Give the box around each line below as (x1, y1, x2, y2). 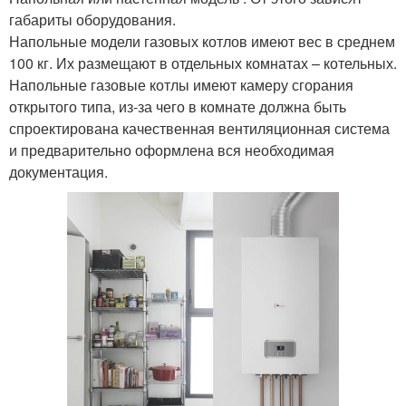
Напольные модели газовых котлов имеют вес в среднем (9, 30, 395, 52)
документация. (9, 160, 108, 182)
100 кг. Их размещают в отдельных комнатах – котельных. (9, 52, 397, 73)
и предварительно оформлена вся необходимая (9, 139, 334, 160)
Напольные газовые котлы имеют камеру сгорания (9, 73, 353, 95)
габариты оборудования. (9, 8, 176, 30)
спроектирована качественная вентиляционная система (9, 117, 390, 139)
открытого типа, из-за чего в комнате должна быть (9, 95, 346, 117)
